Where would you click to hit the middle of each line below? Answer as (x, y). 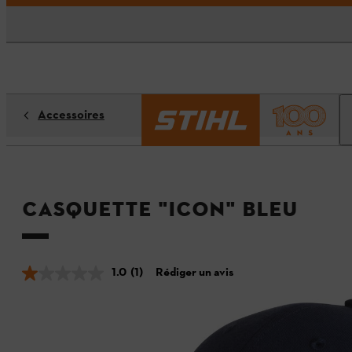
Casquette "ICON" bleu (160, 210)
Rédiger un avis (194, 273)
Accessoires (71, 115)
